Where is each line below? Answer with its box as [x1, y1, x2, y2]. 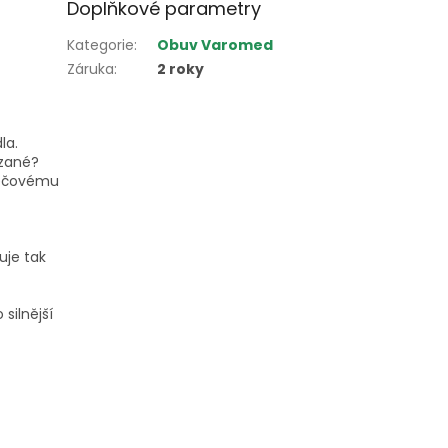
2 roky [157, 58, 205, 79]
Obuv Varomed [157, 34, 274, 55]
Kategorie [67, 34, 135, 55]
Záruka [67, 58, 115, 79]
